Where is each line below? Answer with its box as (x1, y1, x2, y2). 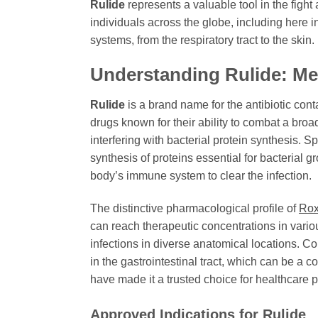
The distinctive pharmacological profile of (90, 202, 299, 215)
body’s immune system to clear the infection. (90, 170, 312, 182)
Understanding (90, 65, 225, 85)
